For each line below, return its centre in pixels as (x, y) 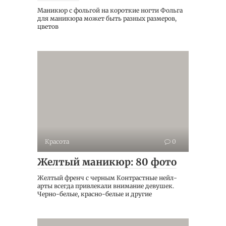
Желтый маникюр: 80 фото (107, 162)
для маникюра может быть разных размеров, (107, 18)
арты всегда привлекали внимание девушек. (106, 186)
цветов (48, 26)
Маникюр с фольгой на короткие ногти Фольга (110, 10)
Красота (57, 141)
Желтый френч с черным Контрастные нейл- (107, 178)
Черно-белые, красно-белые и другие (95, 194)
